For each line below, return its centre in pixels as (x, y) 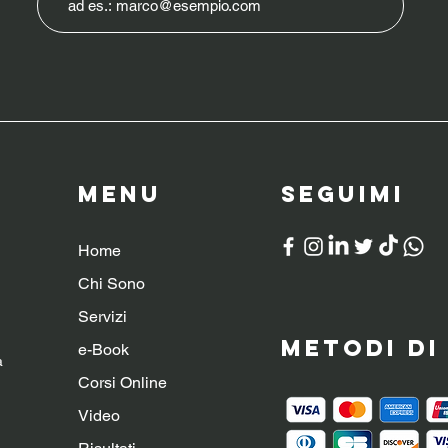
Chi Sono (111, 283)
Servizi (102, 316)
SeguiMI (348, 193)
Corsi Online (122, 382)
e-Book (103, 349)
